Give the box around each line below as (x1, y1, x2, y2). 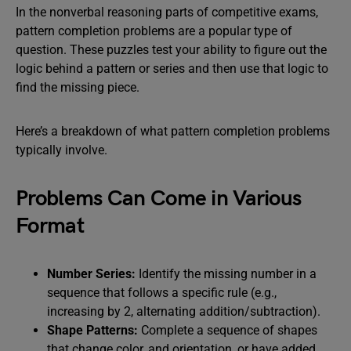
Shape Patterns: (47, 323, 141, 338)
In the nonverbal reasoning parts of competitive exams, (16, 5, 318, 20)
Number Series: (47, 266, 139, 281)
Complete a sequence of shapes (141, 323, 317, 338)
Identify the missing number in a (139, 266, 317, 281)
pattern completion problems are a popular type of (16, 24, 292, 38)
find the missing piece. (16, 80, 139, 95)
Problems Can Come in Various (16, 186, 302, 212)
